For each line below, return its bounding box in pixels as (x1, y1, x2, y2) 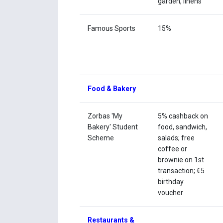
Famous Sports (88, 24, 136, 33)
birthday (158, 178, 184, 186)
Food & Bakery (88, 85, 138, 93)
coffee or (158, 145, 188, 153)
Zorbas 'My (88, 112, 123, 120)
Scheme (88, 134, 114, 142)
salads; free (158, 134, 195, 142)
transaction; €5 (158, 167, 205, 175)
